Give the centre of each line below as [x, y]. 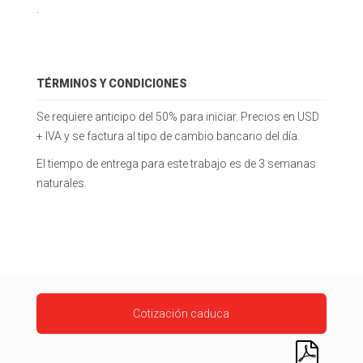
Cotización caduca [181, 314]
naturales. [61, 183]
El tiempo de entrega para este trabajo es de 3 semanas [176, 163]
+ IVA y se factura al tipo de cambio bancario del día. [168, 136]
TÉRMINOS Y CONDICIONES [111, 83]
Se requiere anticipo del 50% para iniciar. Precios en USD [177, 116]
